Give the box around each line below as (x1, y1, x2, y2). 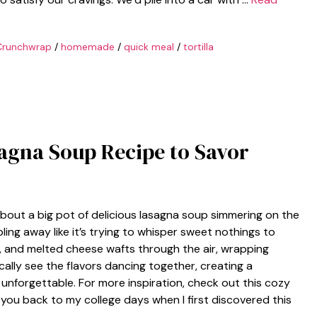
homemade (60, 40, 115, 53)
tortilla (183, 40, 214, 53)
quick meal (123, 40, 174, 53)
